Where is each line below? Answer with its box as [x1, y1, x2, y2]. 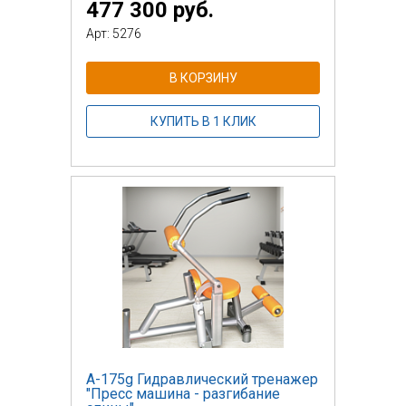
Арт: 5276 [86, 25, 141, 41]
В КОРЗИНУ [169, 70, 237, 85]
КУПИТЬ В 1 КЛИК [150, 113, 256, 129]
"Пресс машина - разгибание [86, 384, 280, 402]
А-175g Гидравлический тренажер [86, 370, 318, 388]
